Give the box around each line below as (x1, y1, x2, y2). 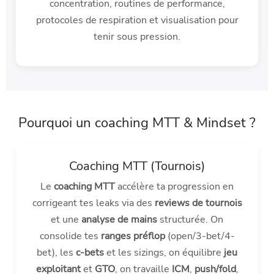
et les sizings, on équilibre (104, 246, 224, 260)
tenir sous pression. (94, 30, 180, 44)
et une (51, 213, 81, 227)
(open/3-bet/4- (165, 229, 235, 243)
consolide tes (39, 229, 101, 243)
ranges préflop (100, 229, 165, 243)
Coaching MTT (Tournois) (69, 158, 205, 175)
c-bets (76, 246, 104, 260)
